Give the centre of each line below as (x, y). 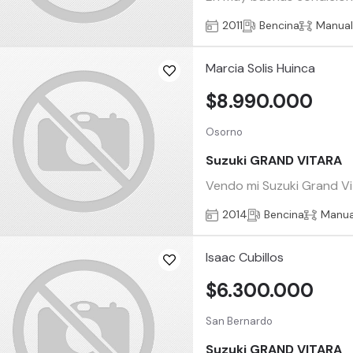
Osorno (225, 132)
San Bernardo (240, 321)
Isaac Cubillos (245, 258)
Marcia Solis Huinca (261, 69)
